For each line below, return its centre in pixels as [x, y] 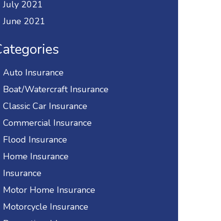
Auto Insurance [33, 73]
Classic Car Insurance [45, 106]
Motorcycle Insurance [46, 207]
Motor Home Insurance [49, 190]
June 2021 [24, 21]
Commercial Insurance [47, 123]
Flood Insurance [35, 140]
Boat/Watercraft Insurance [56, 90]
